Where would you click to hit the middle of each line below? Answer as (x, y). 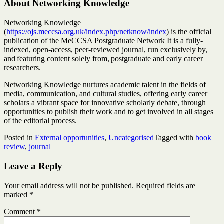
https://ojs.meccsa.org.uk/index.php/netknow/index (86, 32)
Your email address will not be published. (69, 185)
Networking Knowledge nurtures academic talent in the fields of (105, 85)
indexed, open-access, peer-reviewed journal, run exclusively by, (106, 50)
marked (17, 194)
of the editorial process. (40, 121)
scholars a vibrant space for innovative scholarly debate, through (105, 103)
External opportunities (70, 138)
